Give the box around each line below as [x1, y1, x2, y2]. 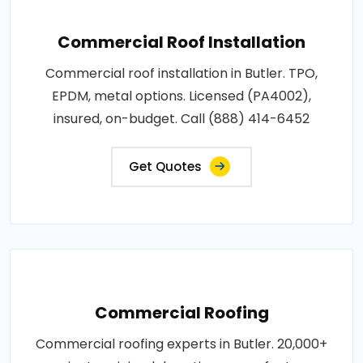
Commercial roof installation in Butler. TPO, [45, 63, 318, 83]
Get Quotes [129, 157, 202, 175]
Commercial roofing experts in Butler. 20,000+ [36, 334, 327, 353]
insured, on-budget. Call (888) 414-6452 [53, 109, 310, 128]
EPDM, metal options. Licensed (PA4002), [52, 86, 311, 105]
